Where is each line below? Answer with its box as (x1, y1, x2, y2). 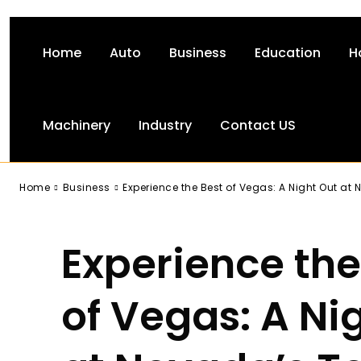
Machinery (43, 116, 110, 135)
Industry (139, 116, 192, 135)
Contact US (220, 116, 296, 135)
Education (255, 44, 321, 62)
